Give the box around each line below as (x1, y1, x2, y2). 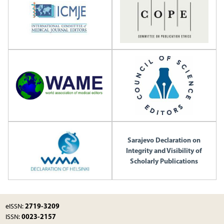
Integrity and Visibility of (126, 146, 202, 155)
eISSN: (5, 202, 25, 211)
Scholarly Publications (130, 156, 198, 166)
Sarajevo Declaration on (127, 135, 201, 145)
